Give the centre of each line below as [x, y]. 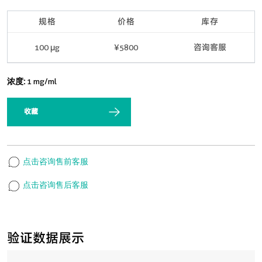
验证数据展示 [46, 238]
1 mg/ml [42, 81]
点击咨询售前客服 [55, 161]
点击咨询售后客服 [55, 185]
